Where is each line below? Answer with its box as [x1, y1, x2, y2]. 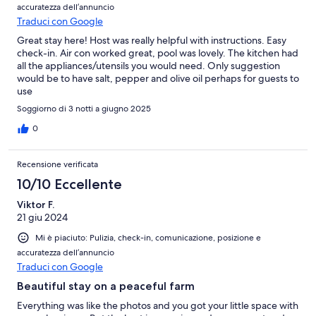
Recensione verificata [17, 159, 98, 171]
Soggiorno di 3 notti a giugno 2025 [17, 103, 151, 115]
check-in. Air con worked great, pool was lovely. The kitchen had [17, 47, 298, 60]
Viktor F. [17, 198, 54, 212]
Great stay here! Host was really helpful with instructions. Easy [17, 34, 286, 47]
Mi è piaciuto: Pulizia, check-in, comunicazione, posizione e [35, 232, 261, 244]
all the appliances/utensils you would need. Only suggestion [17, 59, 280, 73]
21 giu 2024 [17, 211, 68, 224]
